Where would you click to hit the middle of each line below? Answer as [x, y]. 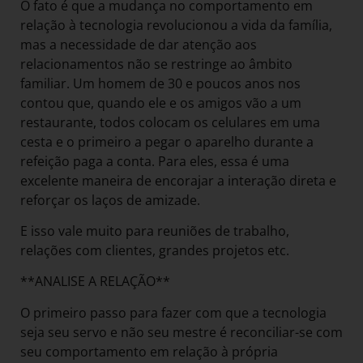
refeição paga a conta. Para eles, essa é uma [155, 161]
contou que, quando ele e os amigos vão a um [161, 102]
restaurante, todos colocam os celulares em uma [170, 122]
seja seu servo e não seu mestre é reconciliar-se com [181, 332]
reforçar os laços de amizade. [112, 200]
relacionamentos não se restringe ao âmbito [156, 64]
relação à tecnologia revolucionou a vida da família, [176, 25]
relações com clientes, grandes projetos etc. [156, 251]
